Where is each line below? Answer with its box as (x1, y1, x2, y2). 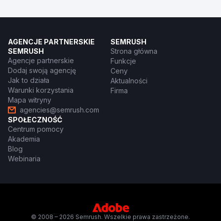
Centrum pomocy (8, 124, 64, 133)
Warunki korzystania (8, 85, 74, 94)
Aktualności (110, 76, 147, 85)
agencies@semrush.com (20, 105, 99, 114)
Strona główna (110, 46, 157, 55)
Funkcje (110, 56, 136, 65)
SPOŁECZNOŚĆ (8, 115, 62, 124)
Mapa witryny (8, 95, 51, 104)
